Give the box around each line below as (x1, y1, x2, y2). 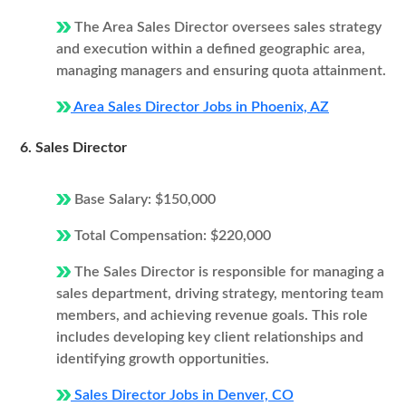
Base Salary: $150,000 (71, 192, 216, 207)
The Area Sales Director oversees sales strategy (71, 20, 382, 34)
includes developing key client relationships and (56, 330, 363, 344)
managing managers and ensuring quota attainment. (56, 63, 386, 78)
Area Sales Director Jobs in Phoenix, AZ (71, 100, 329, 114)
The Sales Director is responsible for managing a (71, 265, 384, 279)
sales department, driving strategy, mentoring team (56, 286, 383, 301)
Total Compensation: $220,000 (71, 228, 271, 243)
